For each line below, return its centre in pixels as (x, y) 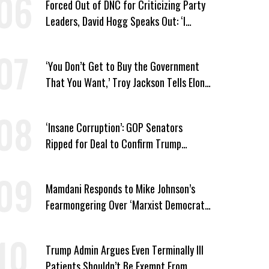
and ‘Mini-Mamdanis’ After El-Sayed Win (125, 221)
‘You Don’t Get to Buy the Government (122, 66)
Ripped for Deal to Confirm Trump (113, 143)
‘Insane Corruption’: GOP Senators (114, 127)
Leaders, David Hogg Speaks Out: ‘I (115, 21)
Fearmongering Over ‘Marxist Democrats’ (128, 204)
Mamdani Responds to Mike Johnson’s (120, 188)
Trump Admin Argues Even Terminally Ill (124, 249)
